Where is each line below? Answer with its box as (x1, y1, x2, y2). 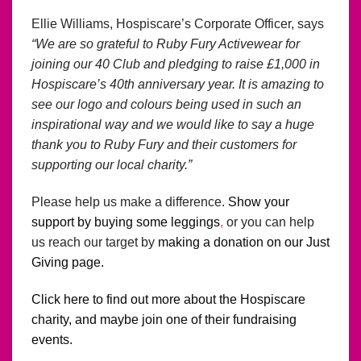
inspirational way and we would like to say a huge (31, 118, 314, 132)
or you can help (223, 214, 314, 229)
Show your (225, 194, 289, 209)
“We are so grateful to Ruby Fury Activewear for (31, 37, 300, 52)
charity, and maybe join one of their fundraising (31, 312, 297, 326)
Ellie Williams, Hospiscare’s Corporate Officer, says (31, 17, 324, 31)
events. (31, 332, 73, 346)
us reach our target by (31, 234, 158, 249)
